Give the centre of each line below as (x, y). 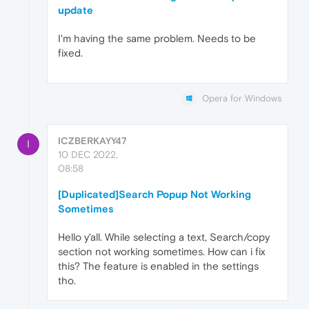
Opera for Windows (242, 99)
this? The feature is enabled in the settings (158, 266)
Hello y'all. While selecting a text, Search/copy (164, 237)
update (76, 10)
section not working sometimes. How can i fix (162, 252)
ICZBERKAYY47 (92, 141)
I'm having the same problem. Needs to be (157, 39)
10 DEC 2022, (88, 155)
